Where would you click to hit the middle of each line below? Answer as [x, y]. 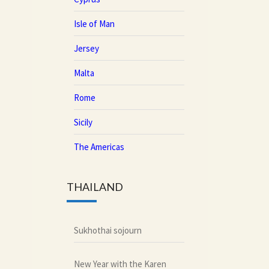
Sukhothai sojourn [107, 230]
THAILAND [95, 187]
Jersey [86, 48]
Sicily [83, 122]
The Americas [99, 147]
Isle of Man [94, 23]
